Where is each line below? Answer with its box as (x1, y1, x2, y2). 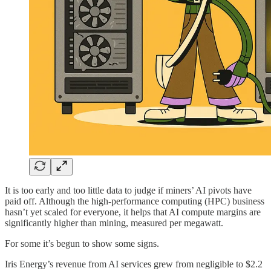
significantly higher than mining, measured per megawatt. (5, 217, 223, 228)
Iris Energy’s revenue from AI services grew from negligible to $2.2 (5, 258, 263, 269)
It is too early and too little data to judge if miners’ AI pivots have (5, 184, 252, 195)
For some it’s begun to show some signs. (5, 238, 159, 249)
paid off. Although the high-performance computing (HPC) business (5, 195, 264, 206)
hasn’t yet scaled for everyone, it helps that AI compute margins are (5, 206, 261, 217)
